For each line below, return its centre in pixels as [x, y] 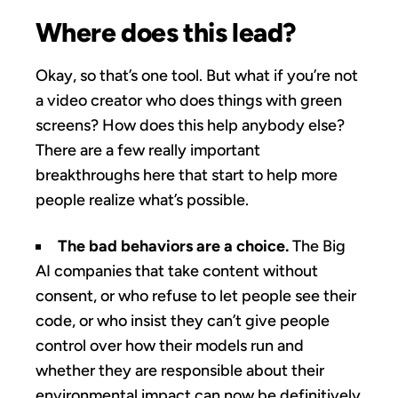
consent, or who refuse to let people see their [196, 295]
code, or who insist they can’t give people [183, 320]
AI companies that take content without [177, 271]
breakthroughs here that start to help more [187, 175]
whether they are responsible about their [180, 370]
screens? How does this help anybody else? [190, 125]
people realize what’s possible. [142, 199]
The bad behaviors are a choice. [173, 246]
